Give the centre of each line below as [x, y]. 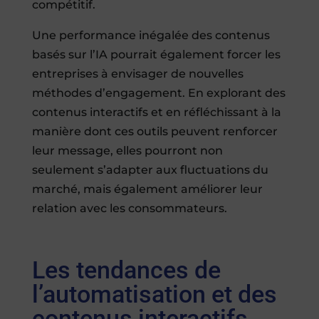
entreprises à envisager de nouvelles [137, 74]
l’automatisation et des [154, 294]
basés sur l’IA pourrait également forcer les [156, 55]
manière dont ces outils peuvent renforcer [155, 132]
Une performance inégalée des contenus [151, 36]
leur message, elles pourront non [127, 151]
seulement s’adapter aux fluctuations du [150, 170]
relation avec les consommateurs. [129, 209]
